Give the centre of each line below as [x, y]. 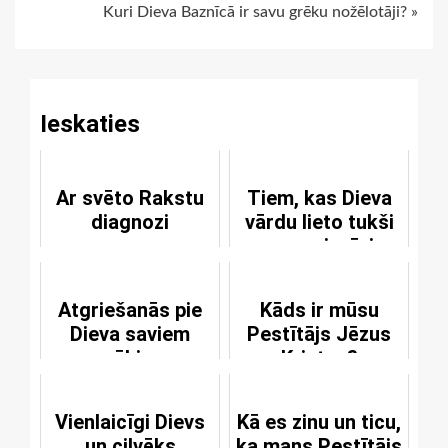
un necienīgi [319, 246]
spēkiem [130, 358]
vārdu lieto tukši [319, 222]
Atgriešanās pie [130, 310]
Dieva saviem [130, 334]
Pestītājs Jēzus [319, 334]
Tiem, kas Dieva [319, 198]
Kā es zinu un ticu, [319, 422]
